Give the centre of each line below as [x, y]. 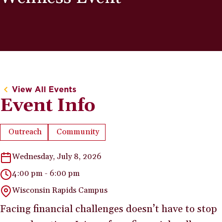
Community [78, 132]
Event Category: [106, 138]
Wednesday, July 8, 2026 [56, 156]
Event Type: [46, 138]
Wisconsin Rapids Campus [60, 190]
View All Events [44, 89]
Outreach [25, 132]
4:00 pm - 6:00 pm [46, 173]
